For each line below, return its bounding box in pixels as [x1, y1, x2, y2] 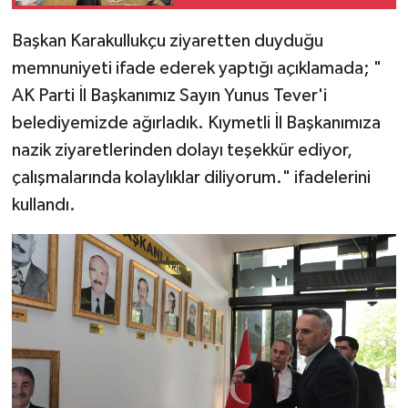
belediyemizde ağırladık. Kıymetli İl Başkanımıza [11, 114, 381, 133]
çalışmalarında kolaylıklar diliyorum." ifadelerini [11, 168, 371, 188]
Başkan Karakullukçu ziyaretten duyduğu [11, 32, 323, 51]
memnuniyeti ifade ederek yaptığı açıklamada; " [11, 59, 382, 78]
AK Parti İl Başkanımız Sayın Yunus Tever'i [11, 87, 327, 106]
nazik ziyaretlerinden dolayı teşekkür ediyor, [11, 141, 352, 160]
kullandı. [11, 196, 76, 215]
